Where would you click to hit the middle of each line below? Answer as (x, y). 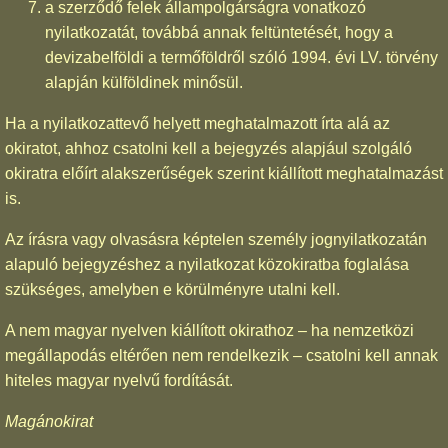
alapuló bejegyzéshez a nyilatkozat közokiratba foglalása (207, 264)
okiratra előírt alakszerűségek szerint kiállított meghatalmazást (224, 173)
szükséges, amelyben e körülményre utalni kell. (172, 289)
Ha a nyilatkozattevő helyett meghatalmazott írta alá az (197, 123)
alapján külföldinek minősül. (144, 82)
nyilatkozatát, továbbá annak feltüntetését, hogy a (219, 32)
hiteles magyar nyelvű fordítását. (119, 380)
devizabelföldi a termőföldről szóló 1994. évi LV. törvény (241, 57)
